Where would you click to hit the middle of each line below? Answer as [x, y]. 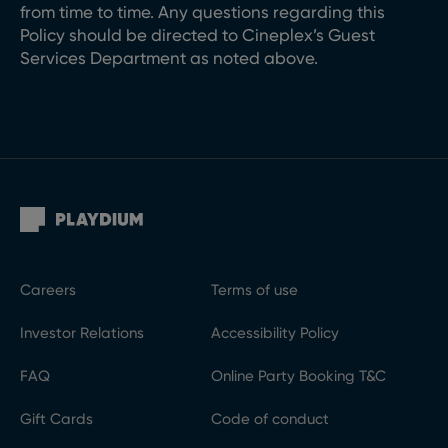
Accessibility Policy [274, 333]
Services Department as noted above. [169, 58]
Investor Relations [82, 333]
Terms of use [254, 290]
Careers [48, 290]
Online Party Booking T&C [298, 376]
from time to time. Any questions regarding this [202, 12]
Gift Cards [56, 419]
